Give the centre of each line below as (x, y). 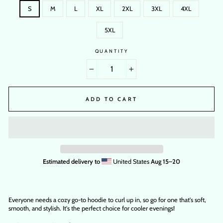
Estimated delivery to (72, 161)
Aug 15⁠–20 (165, 161)
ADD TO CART (111, 99)
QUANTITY (111, 51)
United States (131, 161)
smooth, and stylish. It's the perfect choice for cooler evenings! (92, 208)
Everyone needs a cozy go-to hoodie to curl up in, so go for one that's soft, (107, 200)
